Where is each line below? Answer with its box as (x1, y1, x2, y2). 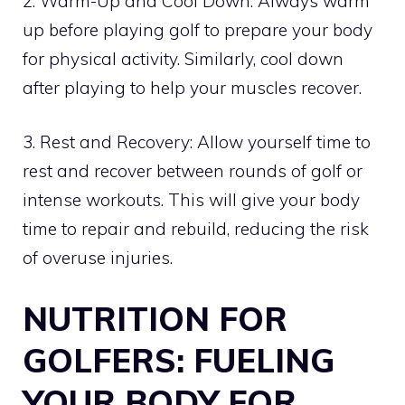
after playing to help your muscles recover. (23, 76, 362, 99)
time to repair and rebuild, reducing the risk (23, 218, 369, 240)
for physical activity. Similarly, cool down (23, 47, 344, 70)
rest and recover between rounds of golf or (23, 160, 363, 183)
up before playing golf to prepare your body (23, 18, 372, 41)
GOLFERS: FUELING (23, 339, 334, 381)
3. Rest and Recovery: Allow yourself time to (23, 131, 371, 154)
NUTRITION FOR (23, 297, 287, 339)
